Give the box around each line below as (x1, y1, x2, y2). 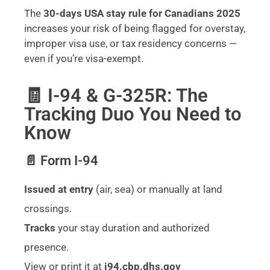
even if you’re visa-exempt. (24, 52, 143, 64)
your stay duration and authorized (55, 221, 210, 234)
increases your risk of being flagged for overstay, (24, 22, 245, 34)
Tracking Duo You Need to (24, 102, 242, 125)
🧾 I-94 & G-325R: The (24, 84, 208, 107)
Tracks (24, 221, 55, 234)
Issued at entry (24, 183, 93, 195)
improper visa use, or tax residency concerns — (24, 37, 237, 49)
